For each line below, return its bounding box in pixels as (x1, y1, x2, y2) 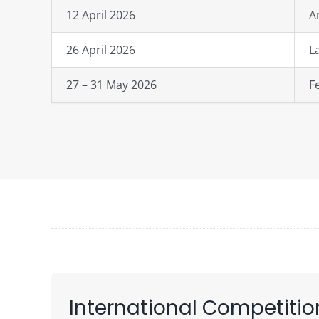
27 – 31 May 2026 (66, 77, 157, 93)
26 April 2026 (66, 42, 135, 58)
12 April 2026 (66, 7, 135, 23)
